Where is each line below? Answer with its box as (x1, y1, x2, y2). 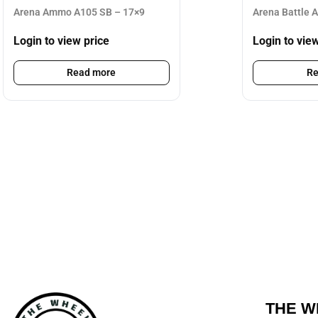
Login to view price (13, 34, 109, 48)
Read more (67, 67, 116, 79)
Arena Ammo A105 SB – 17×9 (13, 6, 145, 18)
